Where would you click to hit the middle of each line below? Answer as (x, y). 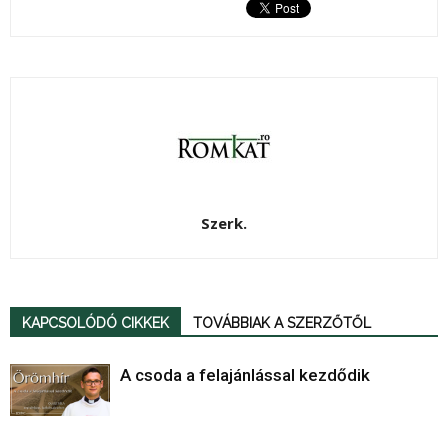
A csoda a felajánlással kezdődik (245, 374)
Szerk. (224, 222)
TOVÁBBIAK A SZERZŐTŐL (282, 322)
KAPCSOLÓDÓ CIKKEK (95, 322)
